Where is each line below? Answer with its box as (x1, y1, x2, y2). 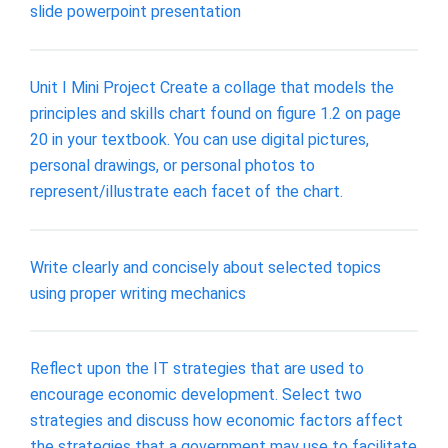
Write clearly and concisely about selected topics (30, 257, 381, 277)
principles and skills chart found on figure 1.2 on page (30, 103, 401, 123)
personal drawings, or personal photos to (30, 155, 315, 175)
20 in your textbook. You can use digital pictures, (30, 129, 369, 149)
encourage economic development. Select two (30, 385, 362, 405)
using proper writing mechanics (30, 283, 246, 303)
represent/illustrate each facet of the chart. (30, 181, 343, 201)
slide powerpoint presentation (30, 2, 241, 22)
